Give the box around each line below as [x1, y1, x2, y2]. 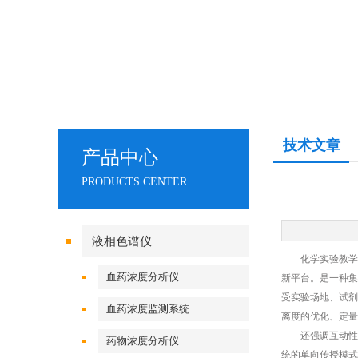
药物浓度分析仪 [106, 335, 180, 347]
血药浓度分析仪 [106, 271, 180, 283]
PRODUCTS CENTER [82, 176, 187, 188]
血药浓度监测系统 [106, 303, 190, 315]
